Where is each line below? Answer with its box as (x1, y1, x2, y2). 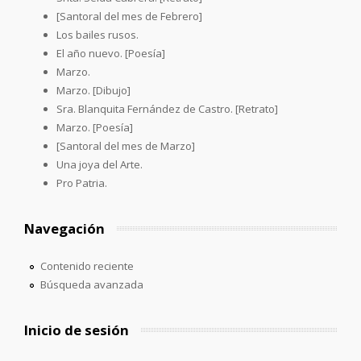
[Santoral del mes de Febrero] (56, 8, 202, 23)
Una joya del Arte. (56, 156, 143, 172)
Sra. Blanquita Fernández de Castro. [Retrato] (56, 101, 278, 116)
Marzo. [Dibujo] (56, 82, 131, 98)
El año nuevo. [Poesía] (56, 45, 165, 60)
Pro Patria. (56, 175, 107, 190)
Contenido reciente (39, 258, 134, 273)
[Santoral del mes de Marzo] (56, 138, 195, 153)
